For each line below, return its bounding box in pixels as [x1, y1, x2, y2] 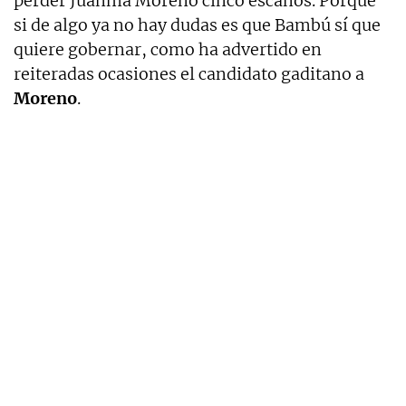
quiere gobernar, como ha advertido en [14, 39, 322, 61]
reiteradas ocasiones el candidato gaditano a [14, 63, 364, 85]
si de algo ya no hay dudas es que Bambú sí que [14, 14, 381, 36]
